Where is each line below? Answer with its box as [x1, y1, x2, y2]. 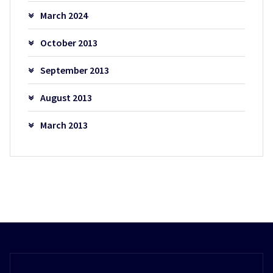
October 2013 [40, 37, 97, 49]
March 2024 [40, 9, 88, 22]
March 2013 [40, 119, 88, 132]
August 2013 [40, 91, 92, 104]
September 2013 [40, 64, 109, 77]
